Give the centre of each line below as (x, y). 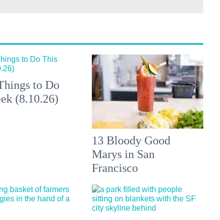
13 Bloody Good (131, 140)
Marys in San (124, 154)
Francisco (115, 168)
